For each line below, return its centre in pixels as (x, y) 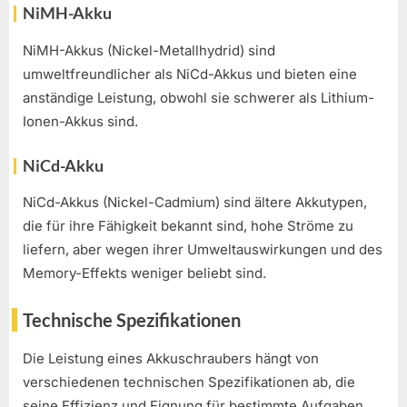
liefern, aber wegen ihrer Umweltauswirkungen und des (203, 250)
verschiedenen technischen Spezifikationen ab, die (189, 382)
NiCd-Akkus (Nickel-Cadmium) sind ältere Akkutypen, (195, 203)
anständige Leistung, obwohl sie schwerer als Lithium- (199, 97)
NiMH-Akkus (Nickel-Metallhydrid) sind (149, 50)
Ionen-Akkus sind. (80, 121)
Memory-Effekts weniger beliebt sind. (144, 273)
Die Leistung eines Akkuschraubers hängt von (171, 358)
